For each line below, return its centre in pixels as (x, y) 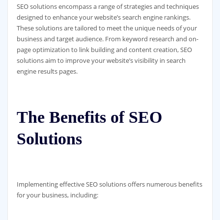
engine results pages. (47, 71)
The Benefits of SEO (89, 117)
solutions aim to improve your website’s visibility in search (101, 61)
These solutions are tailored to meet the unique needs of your (107, 28)
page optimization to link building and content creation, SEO (104, 50)
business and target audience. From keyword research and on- (107, 39)
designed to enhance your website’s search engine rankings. (103, 17)
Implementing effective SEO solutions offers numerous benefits (109, 184)
